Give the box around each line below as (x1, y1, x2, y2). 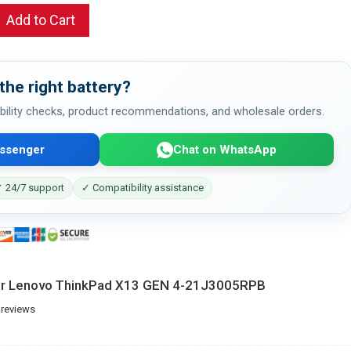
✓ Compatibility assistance (81, 182, 204, 194)
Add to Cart (6, 12, 75, 28)
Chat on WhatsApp (172, 142, 277, 157)
